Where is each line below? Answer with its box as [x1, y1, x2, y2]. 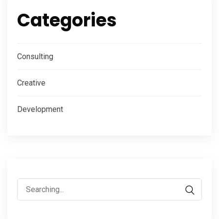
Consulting [17, 51, 53, 61]
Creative [17, 78, 45, 88]
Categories [17, 7, 117, 33]
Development [17, 104, 63, 114]
